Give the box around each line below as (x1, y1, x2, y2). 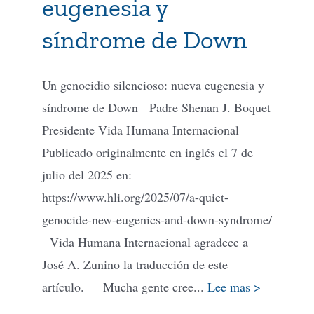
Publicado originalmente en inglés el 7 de (42, 143, 253, 161)
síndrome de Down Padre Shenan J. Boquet (42, 98, 271, 116)
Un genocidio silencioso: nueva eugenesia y (42, 76, 264, 93)
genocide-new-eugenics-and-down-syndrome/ (42, 210, 272, 228)
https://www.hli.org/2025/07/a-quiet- (42, 188, 228, 205)
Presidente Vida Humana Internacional (42, 121, 247, 138)
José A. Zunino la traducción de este (42, 255, 228, 273)
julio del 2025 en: (42, 165, 132, 183)
